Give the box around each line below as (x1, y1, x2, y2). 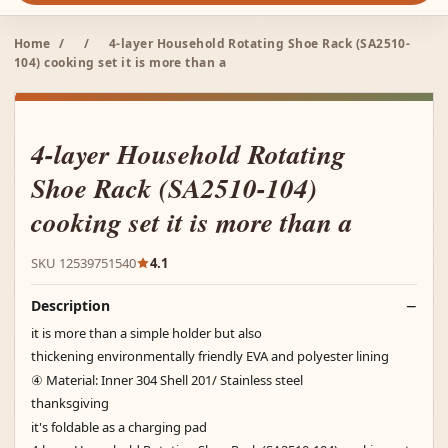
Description (31, 295, 110, 315)
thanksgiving (31, 394, 109, 412)
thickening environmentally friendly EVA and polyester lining (31, 347, 389, 365)
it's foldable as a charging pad (31, 417, 207, 436)
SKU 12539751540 (31, 253, 136, 272)
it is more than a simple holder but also (31, 323, 262, 342)
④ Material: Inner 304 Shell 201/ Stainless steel (31, 370, 303, 389)
